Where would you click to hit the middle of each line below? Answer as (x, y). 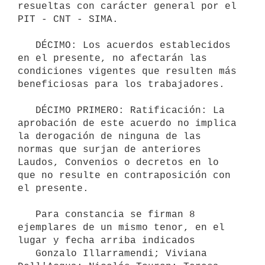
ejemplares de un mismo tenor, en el (121, 227)
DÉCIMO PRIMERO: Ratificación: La (27, 110)
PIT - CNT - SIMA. (68, 19)
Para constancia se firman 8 (27, 214)
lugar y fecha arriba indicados (106, 240)
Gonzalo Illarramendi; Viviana (27, 253)
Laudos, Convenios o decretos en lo (118, 162)
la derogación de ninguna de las (109, 136)
